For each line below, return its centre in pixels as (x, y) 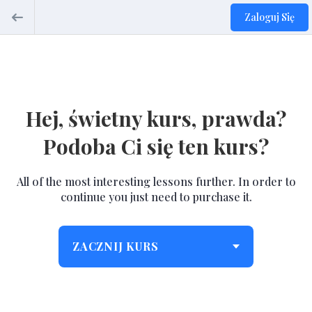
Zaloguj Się (270, 17)
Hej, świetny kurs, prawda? (156, 118)
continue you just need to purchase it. (156, 197)
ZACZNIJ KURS (116, 246)
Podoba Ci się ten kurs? (156, 146)
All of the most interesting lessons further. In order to (156, 181)
